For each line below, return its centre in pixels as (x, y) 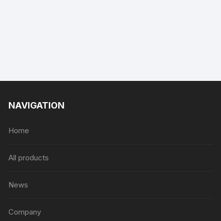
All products (29, 158)
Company (25, 212)
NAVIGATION (37, 105)
